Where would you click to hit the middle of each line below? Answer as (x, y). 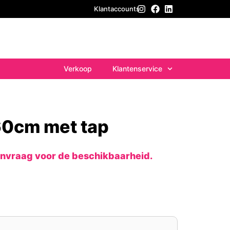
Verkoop (78, 69)
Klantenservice (138, 69)
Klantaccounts (117, 9)
